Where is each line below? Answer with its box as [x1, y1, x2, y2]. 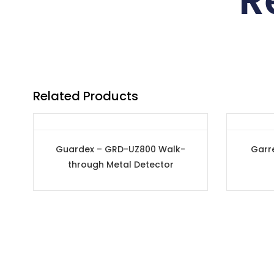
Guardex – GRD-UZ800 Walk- [56, 143, 186, 156]
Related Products [32, 87, 138, 105]
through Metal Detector [67, 158, 174, 171]
